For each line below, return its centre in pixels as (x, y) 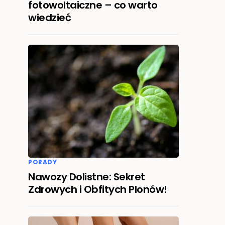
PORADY (43, 162)
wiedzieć (49, 18)
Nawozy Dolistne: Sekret (87, 177)
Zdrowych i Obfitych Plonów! (98, 189)
